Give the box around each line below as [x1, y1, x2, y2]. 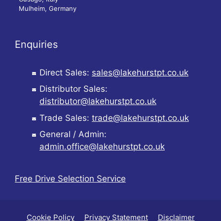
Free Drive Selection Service [15, 174, 126, 184]
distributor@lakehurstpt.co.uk [39, 96, 156, 106]
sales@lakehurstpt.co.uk [92, 67, 188, 77]
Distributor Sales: [39, 84, 108, 94]
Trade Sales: [39, 112, 92, 123]
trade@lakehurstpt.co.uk [92, 112, 189, 123]
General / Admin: [39, 129, 107, 139]
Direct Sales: [39, 67, 92, 77]
